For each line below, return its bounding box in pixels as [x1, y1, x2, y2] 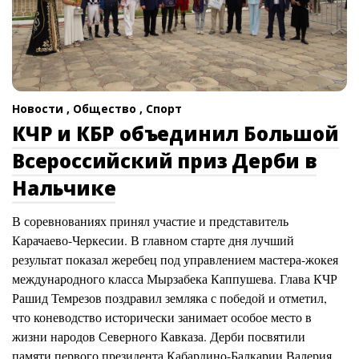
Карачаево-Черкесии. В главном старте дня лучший [12, 232, 294, 249]
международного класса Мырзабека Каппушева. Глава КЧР [12, 270, 337, 288]
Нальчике [12, 175, 116, 202]
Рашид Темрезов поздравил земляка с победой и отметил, [12, 289, 327, 307]
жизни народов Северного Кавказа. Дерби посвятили [12, 328, 305, 345]
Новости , [12, 101, 73, 117]
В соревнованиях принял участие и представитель [12, 212, 288, 230]
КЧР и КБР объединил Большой [12, 120, 339, 147]
